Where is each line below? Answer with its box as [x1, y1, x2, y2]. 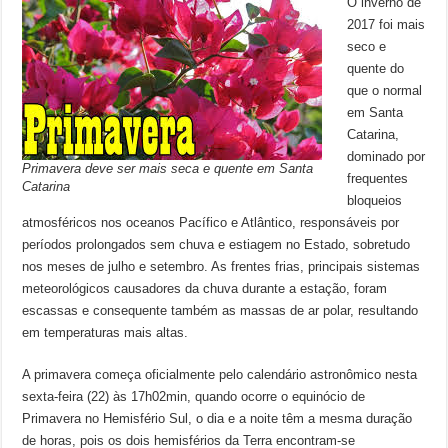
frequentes [347, 171, 409, 186]
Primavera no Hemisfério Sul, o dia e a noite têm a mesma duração [22, 411, 413, 426]
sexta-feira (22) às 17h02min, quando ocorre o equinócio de [22, 389, 366, 404]
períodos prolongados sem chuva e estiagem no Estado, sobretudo [22, 237, 411, 252]
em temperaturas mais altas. [22, 325, 189, 340]
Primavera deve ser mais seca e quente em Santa [22, 161, 314, 176]
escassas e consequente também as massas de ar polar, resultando [22, 303, 419, 318]
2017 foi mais [347, 17, 426, 32]
